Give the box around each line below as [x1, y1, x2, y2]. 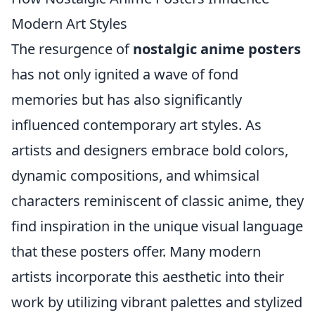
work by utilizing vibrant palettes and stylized [11, 292, 302, 311]
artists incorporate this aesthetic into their [11, 267, 284, 286]
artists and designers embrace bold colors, [11, 141, 288, 160]
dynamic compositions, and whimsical [11, 166, 259, 185]
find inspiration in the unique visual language [11, 217, 303, 236]
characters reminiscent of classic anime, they [11, 191, 304, 210]
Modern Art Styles [11, 14, 127, 33]
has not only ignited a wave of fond [11, 65, 238, 84]
